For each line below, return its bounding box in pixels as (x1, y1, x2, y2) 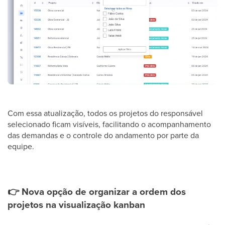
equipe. (8, 140, 34, 152)
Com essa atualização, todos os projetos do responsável (8, 107, 203, 119)
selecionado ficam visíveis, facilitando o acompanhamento (8, 118, 211, 130)
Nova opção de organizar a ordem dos (19, 184, 186, 198)
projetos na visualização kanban (8, 197, 145, 211)
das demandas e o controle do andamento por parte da (8, 129, 199, 141)
